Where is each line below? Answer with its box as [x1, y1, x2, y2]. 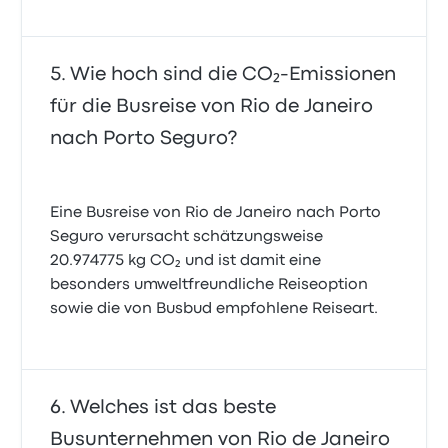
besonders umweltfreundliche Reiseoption [50, 278, 369, 293]
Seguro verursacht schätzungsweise [50, 230, 324, 245]
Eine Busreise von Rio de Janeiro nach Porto [50, 206, 382, 221]
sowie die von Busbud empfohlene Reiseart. [50, 302, 379, 317]
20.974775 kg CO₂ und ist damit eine [50, 254, 322, 269]
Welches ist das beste [70, 399, 277, 417]
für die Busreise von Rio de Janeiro [50, 98, 374, 116]
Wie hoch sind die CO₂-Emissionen [70, 66, 397, 84]
